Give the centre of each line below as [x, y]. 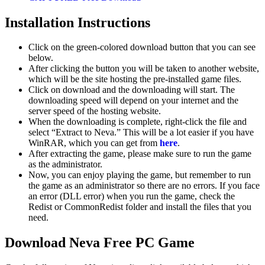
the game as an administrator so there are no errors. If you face [144, 186]
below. [41, 58]
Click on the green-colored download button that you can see [142, 47]
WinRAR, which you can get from [94, 143]
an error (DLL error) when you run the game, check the [132, 196]
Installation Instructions [77, 22]
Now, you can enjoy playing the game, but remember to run [140, 175]
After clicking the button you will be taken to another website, [144, 69]
